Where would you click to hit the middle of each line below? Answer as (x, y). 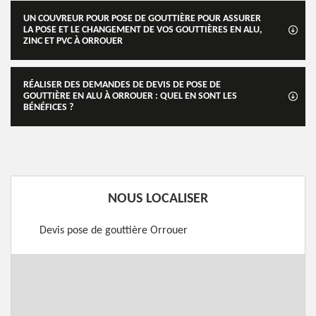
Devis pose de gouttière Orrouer (114, 231)
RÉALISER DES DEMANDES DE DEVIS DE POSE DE (122, 85)
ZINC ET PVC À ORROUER (73, 41)
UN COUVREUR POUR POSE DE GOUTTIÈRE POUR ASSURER (142, 19)
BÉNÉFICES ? (48, 108)
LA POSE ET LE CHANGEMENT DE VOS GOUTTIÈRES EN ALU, (143, 30)
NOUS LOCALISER (158, 199)
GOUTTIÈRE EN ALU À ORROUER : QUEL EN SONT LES (130, 96)
